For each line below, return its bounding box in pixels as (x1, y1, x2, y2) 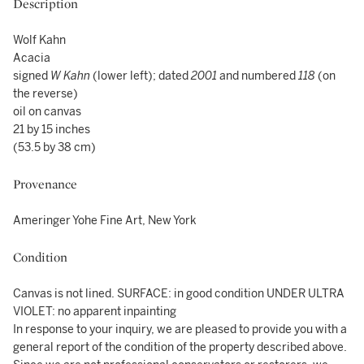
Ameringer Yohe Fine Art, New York (13, 214, 197, 227)
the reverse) (13, 87, 78, 101)
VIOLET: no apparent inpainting (13, 305, 176, 318)
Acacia (13, 51, 50, 65)
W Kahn (50, 69, 90, 83)
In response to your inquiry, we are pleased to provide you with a (13, 323, 347, 336)
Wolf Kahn (13, 33, 66, 47)
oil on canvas (13, 105, 81, 119)
